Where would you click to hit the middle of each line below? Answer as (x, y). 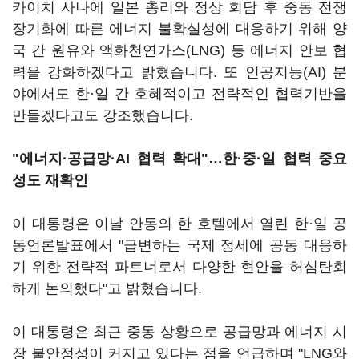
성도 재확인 (50, 180)
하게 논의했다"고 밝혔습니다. (107, 288)
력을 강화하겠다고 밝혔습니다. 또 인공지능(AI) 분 (179, 72)
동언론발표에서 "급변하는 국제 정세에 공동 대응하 (179, 245)
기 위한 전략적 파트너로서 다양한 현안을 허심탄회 (179, 267)
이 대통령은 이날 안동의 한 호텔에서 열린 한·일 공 (179, 224)
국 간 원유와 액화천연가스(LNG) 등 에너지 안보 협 (179, 50)
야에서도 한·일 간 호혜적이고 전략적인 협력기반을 (179, 94)
